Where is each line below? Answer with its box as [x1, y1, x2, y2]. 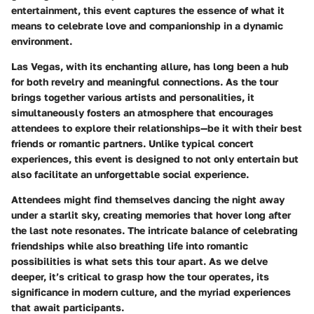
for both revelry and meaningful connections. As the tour [11, 75, 278, 88]
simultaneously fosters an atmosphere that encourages [11, 106, 273, 118]
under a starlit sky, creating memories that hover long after [11, 208, 291, 221]
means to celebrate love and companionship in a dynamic [11, 19, 283, 32]
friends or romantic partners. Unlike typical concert [11, 137, 254, 149]
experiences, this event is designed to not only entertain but [11, 152, 299, 165]
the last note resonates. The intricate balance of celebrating [11, 224, 298, 236]
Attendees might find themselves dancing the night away [11, 193, 285, 205]
